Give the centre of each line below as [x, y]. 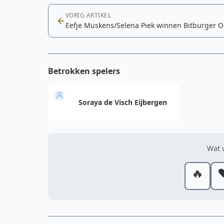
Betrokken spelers [84, 71]
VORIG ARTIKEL [88, 15]
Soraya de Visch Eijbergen [123, 102]
